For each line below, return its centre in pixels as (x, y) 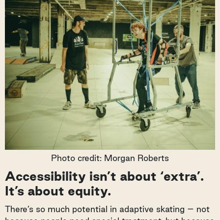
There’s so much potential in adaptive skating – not (107, 209)
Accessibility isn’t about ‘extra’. (104, 176)
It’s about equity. (58, 191)
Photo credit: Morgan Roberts (110, 158)
